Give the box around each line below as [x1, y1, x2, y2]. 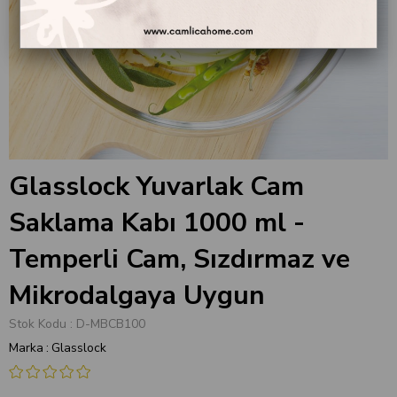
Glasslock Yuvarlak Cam [9, 168, 304, 205]
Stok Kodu [9, 315, 66, 332]
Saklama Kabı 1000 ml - [9, 205, 305, 241]
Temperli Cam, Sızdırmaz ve [9, 241, 350, 277]
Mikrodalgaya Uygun [9, 277, 265, 314]
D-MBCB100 [76, 315, 145, 332]
